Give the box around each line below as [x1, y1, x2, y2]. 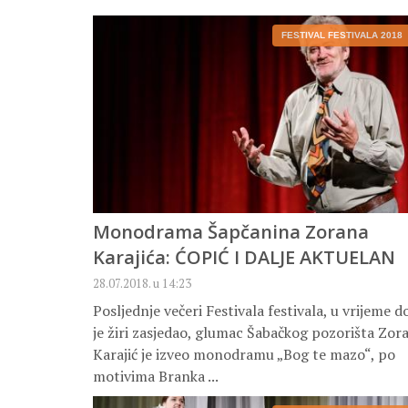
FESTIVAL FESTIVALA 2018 [281, 30, 403, 41]
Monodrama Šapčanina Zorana [93, 219, 369, 245]
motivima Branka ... [93, 366, 219, 387]
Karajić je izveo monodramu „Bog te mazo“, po [93, 344, 395, 365]
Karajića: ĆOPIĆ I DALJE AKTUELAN [93, 245, 395, 270]
